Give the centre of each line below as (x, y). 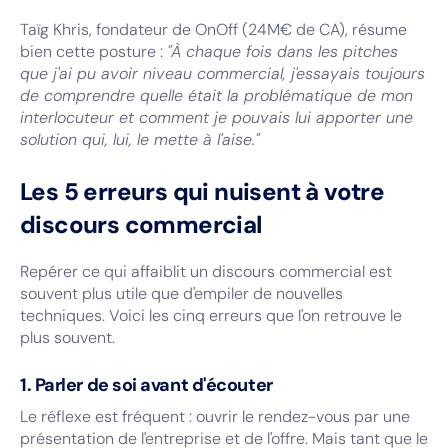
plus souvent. (67, 337)
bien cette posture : (93, 51)
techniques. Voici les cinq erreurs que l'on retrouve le (211, 315)
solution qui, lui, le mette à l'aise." (140, 139)
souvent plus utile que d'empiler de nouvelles (181, 293)
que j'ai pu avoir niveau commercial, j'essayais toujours (222, 73)
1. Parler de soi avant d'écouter (146, 385)
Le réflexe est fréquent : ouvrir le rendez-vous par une (215, 416)
